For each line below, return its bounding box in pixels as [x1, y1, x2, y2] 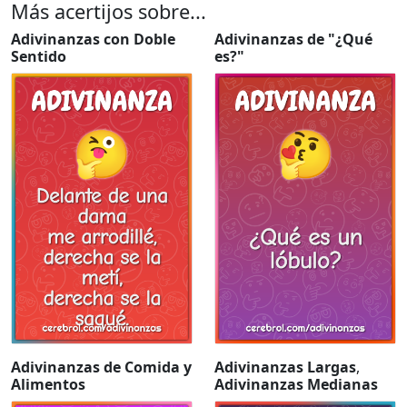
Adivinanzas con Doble [11, 28, 175, 49]
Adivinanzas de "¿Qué [214, 28, 372, 49]
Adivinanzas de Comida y [11, 356, 192, 377]
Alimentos [11, 373, 85, 394]
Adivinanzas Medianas [214, 373, 378, 394]
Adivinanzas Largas [214, 356, 356, 377]
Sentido [11, 45, 66, 66]
